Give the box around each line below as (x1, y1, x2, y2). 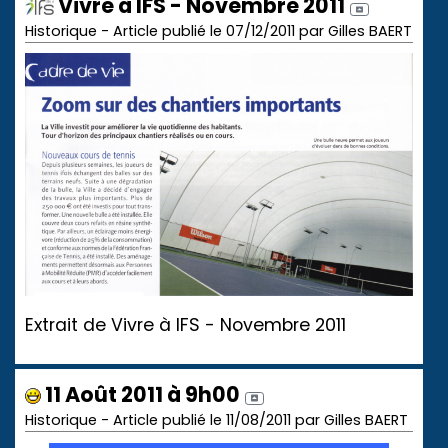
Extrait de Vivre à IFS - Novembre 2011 (25, 312, 346, 337)
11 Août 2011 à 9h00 (41, 379, 240, 409)
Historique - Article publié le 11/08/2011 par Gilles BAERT (25, 409, 408, 430)
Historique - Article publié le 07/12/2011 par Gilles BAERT (25, 21, 412, 41)
